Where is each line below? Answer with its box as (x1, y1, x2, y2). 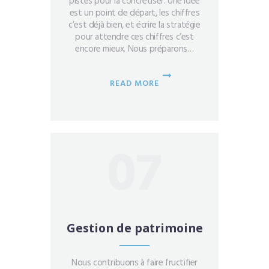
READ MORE (110, 77, 159, 91)
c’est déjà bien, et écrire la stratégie (68, 18, 201, 33)
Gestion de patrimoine (66, 219, 203, 236)
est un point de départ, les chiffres (69, 6, 200, 21)
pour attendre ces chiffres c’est (75, 30, 194, 45)
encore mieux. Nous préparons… (75, 42, 194, 57)
